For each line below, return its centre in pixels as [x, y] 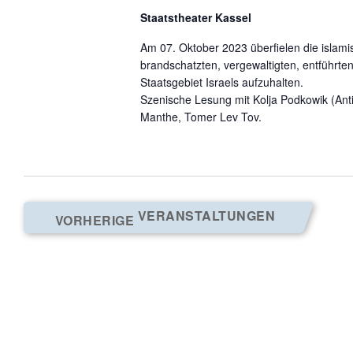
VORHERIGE [97, 220]
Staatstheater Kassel [195, 17]
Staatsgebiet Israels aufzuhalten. [221, 82]
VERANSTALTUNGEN [206, 215]
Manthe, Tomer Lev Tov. [201, 117]
